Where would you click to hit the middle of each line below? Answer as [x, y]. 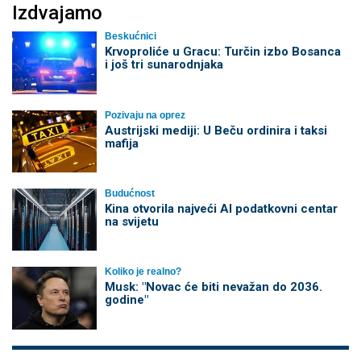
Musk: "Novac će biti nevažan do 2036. [213, 287]
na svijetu [131, 221]
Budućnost [129, 193]
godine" [126, 300]
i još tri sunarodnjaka [164, 65]
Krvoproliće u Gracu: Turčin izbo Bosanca [222, 52]
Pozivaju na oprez [145, 115]
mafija [121, 143]
